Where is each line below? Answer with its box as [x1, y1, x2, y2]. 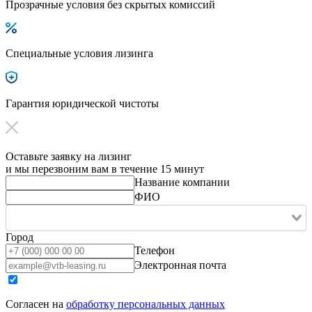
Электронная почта [134, 258, 226, 271]
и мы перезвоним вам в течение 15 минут [6, 162, 204, 175]
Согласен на [6, 297, 66, 310]
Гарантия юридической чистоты [6, 97, 159, 109]
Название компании [134, 175, 230, 188]
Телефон [134, 244, 175, 256]
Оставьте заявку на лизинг [6, 150, 132, 162]
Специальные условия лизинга [6, 47, 153, 59]
